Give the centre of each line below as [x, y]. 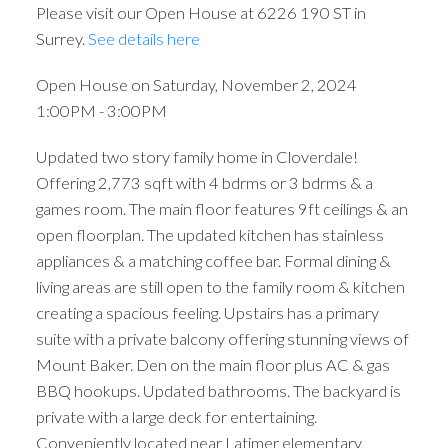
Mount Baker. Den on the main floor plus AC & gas [212, 364]
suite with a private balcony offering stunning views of [222, 338]
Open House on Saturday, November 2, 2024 [196, 84]
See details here [143, 39]
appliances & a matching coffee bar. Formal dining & [213, 260]
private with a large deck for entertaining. [176, 416]
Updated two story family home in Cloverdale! [196, 156]
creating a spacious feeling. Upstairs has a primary [207, 312]
